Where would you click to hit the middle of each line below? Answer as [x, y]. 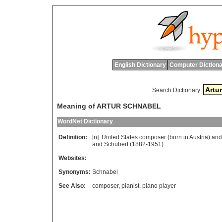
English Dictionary [140, 65]
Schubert [116, 144]
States [129, 138]
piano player [159, 186]
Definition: [73, 138]
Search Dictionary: [177, 90]
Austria [199, 138]
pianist [130, 186]
